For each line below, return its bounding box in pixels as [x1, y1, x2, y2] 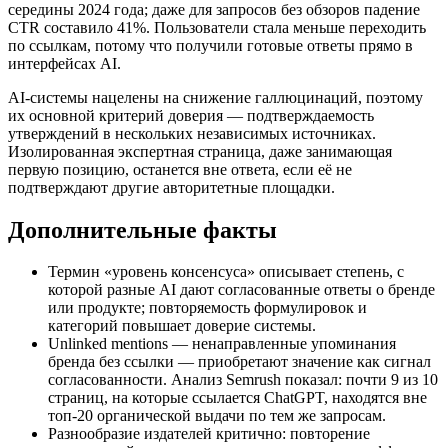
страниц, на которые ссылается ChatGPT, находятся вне [48, 389, 427, 407]
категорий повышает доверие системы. [48, 317, 316, 335]
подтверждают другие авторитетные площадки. [8, 178, 335, 196]
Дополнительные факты [8, 216, 277, 243]
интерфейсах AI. [8, 54, 121, 72]
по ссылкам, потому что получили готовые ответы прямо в [8, 36, 413, 54]
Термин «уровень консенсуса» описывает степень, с [48, 263, 404, 281]
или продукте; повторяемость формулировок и [48, 299, 367, 317]
